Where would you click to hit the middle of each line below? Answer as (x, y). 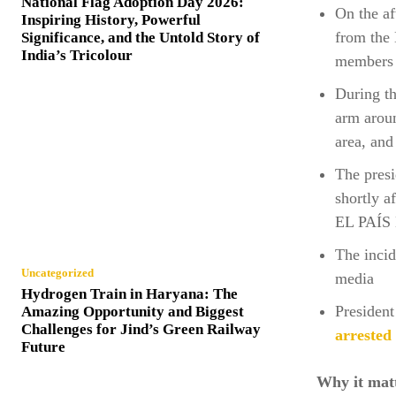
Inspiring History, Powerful (111, 20)
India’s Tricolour (77, 56)
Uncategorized (57, 273)
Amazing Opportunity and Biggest (133, 312)
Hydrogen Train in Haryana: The (129, 294)
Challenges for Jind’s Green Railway (141, 330)
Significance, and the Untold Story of (141, 38)
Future (43, 347)
